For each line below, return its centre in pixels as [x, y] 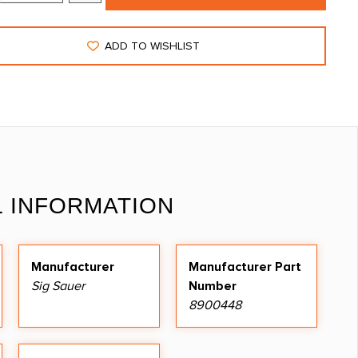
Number [213, 286]
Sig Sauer [58, 286]
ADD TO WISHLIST [153, 46]
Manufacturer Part [245, 267]
